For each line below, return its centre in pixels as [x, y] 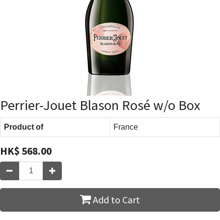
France [126, 127]
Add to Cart [115, 199]
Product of [24, 127]
